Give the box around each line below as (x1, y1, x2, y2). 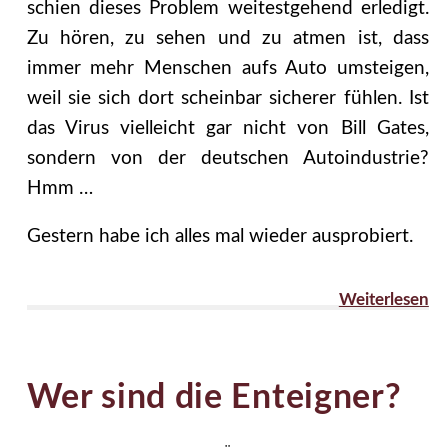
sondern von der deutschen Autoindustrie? (26, 148, 429, 168)
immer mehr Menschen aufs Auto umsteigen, (26, 58, 429, 78)
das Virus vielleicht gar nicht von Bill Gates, (26, 118, 429, 138)
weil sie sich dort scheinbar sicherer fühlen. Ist (26, 88, 429, 108)
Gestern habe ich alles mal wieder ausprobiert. (26, 227, 413, 247)
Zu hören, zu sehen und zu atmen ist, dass (26, 28, 429, 48)
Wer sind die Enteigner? (26, 381, 402, 416)
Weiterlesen (338, 291, 429, 309)
